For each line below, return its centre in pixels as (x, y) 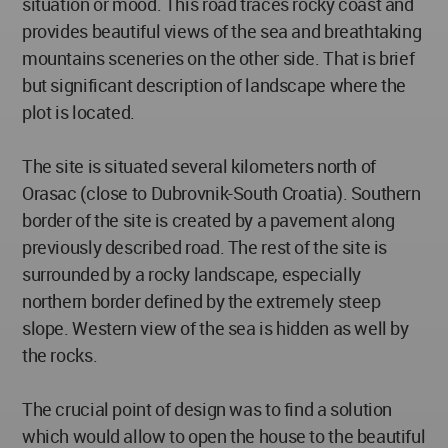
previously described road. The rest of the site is (205, 247)
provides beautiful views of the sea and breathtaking (222, 31)
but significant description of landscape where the (214, 85)
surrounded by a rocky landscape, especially (191, 274)
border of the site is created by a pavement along (208, 220)
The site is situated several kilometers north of (199, 166)
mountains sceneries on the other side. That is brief (218, 58)
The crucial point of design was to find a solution (207, 409)
